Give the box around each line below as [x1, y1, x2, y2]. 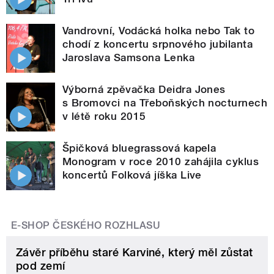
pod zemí [16, 259, 65, 272]
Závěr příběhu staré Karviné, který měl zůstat [16, 245, 253, 259]
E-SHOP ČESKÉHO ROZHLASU [11, 219, 161, 231]
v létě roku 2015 [62, 109, 146, 122]
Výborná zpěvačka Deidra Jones [62, 83, 226, 95]
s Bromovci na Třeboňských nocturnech [62, 96, 268, 109]
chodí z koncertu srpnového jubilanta [62, 37, 253, 50]
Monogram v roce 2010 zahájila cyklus [62, 155, 259, 168]
